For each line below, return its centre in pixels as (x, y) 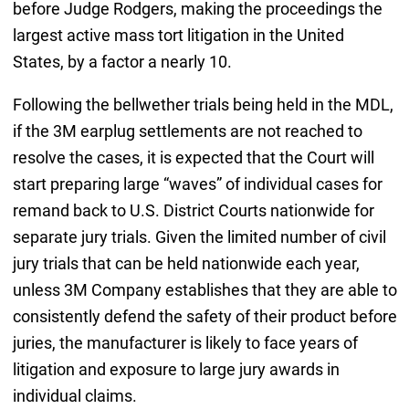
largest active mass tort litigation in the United (178, 35)
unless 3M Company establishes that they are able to (204, 289)
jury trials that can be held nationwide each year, (186, 263)
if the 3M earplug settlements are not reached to (187, 131)
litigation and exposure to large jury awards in (176, 369)
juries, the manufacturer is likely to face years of (185, 342)
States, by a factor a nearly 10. (122, 61)
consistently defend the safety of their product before (204, 316)
